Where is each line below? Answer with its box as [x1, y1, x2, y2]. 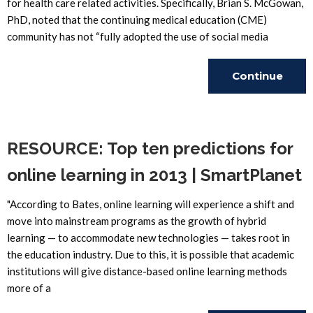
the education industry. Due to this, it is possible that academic [7, 248, 294, 261]
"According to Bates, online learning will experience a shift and [7, 198, 294, 210]
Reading [233, 104, 281, 117]
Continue [231, 69, 283, 82]
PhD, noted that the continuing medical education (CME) [7, 13, 267, 26]
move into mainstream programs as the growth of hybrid [7, 214, 266, 227]
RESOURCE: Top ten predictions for [7, 138, 293, 159]
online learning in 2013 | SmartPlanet [7, 165, 302, 185]
